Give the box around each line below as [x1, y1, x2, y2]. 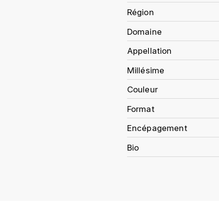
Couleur [127, 85, 158, 94]
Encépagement [127, 123, 187, 133]
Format [127, 104, 154, 114]
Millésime [127, 65, 165, 75]
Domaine [127, 26, 162, 37]
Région [127, 7, 154, 17]
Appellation [127, 46, 172, 56]
